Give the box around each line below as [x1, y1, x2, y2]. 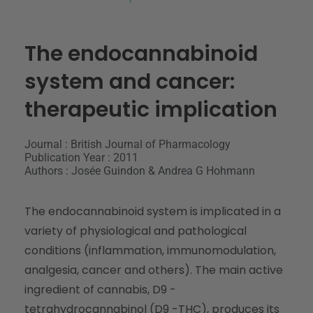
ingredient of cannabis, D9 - [24, 281, 176, 298]
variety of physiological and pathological [24, 222, 247, 239]
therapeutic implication [24, 94, 277, 124]
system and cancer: [24, 66, 235, 96]
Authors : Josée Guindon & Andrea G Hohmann [24, 163, 255, 177]
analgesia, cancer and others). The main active [24, 261, 283, 278]
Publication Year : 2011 [24, 150, 138, 164]
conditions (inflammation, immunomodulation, [24, 242, 276, 259]
